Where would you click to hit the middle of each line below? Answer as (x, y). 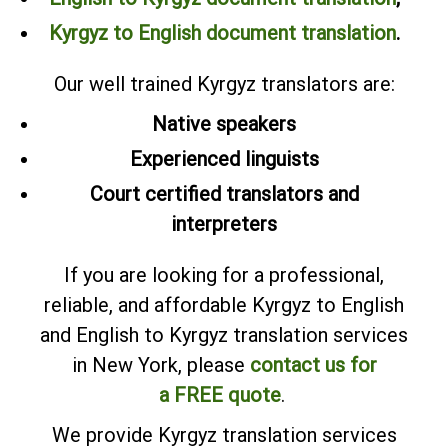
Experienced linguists (224, 159)
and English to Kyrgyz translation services (224, 335)
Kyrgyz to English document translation (222, 33)
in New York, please (160, 365)
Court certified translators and (224, 194)
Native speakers (224, 124)
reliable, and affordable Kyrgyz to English (224, 305)
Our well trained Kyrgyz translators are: (224, 84)
